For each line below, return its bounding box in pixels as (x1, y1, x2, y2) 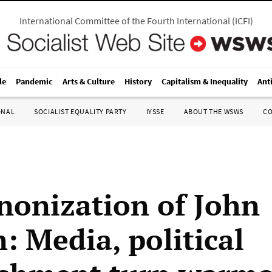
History (124, 76, 152, 87)
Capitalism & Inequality (161, 76, 248, 87)
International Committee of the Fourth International (19, 15, 230, 27)
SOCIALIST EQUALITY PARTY (34, 107, 127, 116)
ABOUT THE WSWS (183, 107, 243, 116)
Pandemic (16, 76, 53, 87)
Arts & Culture (63, 76, 115, 87)
